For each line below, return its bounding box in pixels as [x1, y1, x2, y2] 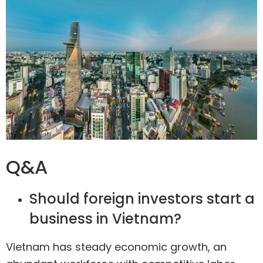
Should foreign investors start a [29, 188, 255, 208]
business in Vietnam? [29, 208, 181, 228]
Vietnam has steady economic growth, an [6, 239, 227, 254]
